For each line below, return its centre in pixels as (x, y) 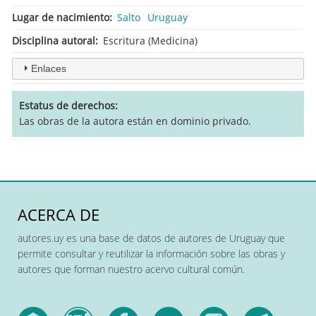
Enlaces (48, 68)
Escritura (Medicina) (150, 40)
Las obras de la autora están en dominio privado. (135, 121)
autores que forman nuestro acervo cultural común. (131, 269)
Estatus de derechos (67, 105)
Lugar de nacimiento (61, 17)
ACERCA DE (59, 214)
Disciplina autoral (54, 40)
